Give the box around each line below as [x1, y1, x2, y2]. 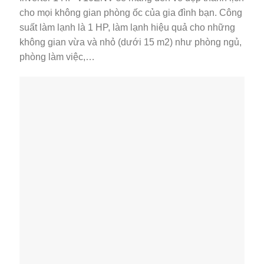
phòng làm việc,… [19, 51, 95, 62]
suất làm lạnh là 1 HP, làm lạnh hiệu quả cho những [19, 22, 235, 32]
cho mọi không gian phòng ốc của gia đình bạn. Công [19, 7, 242, 18]
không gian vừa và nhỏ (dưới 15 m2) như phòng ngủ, [19, 37, 242, 47]
